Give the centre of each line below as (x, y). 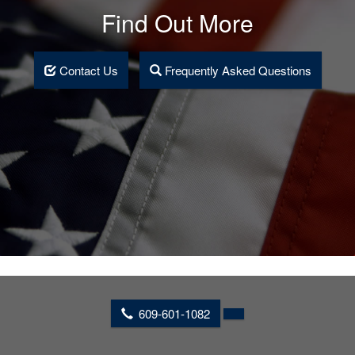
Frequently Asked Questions (236, 70)
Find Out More (177, 22)
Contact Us (87, 70)
